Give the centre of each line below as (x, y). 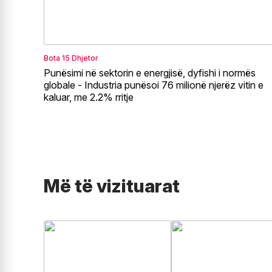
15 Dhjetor (80, 58)
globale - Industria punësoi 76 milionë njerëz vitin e (154, 85)
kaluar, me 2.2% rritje (89, 97)
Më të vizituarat (112, 185)
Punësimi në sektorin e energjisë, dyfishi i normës (150, 73)
